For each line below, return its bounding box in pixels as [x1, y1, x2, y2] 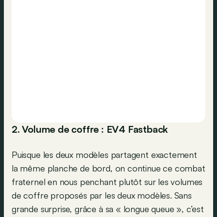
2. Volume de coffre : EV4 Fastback [12, 123, 168, 136]
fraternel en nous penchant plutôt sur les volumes [12, 176, 203, 187]
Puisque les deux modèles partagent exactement [12, 149, 197, 160]
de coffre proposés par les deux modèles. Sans [12, 190, 192, 201]
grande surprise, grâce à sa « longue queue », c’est [12, 203, 204, 215]
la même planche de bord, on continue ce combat [12, 163, 205, 174]
